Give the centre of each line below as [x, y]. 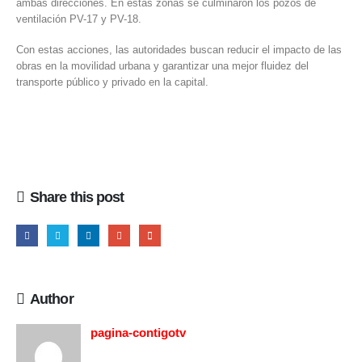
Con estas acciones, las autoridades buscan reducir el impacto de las [179, 50]
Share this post [77, 197]
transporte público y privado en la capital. [112, 82]
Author [52, 299]
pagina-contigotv [138, 332]
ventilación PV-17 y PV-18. [79, 19]
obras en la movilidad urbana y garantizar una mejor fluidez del [162, 66]
